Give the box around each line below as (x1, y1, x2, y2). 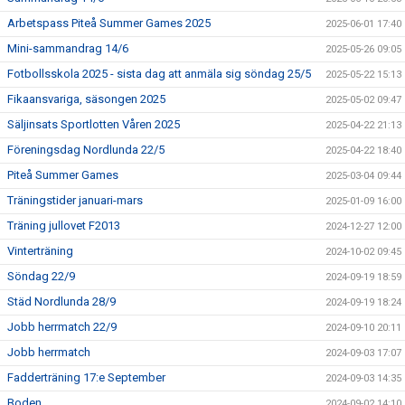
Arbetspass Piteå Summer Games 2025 (7, 16, 211, 30)
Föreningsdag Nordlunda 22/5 (7, 143, 165, 156)
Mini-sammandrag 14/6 (7, 42, 128, 55)
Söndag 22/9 (7, 269, 75, 283)
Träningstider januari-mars (7, 193, 143, 207)
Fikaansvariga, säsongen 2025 (7, 92, 165, 106)
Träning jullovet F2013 (7, 219, 120, 232)
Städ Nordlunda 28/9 (7, 295, 116, 308)
